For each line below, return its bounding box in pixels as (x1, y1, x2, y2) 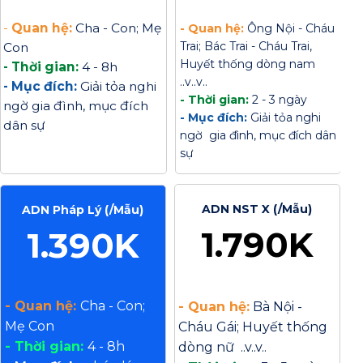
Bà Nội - (249, 298, 302, 314)
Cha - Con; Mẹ (75, 20, 162, 36)
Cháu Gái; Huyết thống (177, 318, 327, 335)
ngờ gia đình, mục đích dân (179, 128, 336, 143)
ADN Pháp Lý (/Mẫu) (22, 203, 144, 218)
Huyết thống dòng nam (179, 57, 315, 72)
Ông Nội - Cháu (243, 21, 335, 36)
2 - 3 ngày (248, 92, 307, 108)
